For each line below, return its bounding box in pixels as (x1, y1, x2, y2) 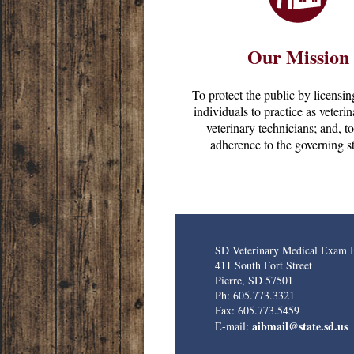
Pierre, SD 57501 (215, 272, 293, 288)
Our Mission (247, 42, 349, 70)
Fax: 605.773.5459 (215, 302, 299, 318)
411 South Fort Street (215, 257, 312, 273)
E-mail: (215, 318, 252, 333)
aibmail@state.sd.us (252, 317, 348, 334)
